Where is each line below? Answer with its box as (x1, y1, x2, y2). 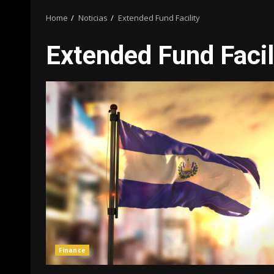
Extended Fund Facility (118, 12, 200, 23)
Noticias (78, 12, 108, 23)
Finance (59, 246, 86, 254)
